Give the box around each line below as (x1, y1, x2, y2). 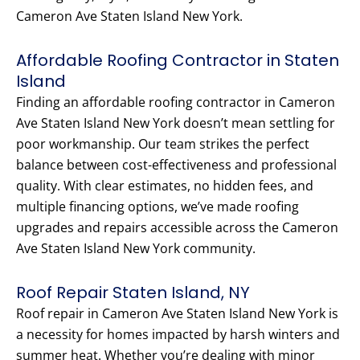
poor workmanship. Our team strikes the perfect (16, 135, 309, 153)
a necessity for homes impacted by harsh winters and (16, 325, 340, 344)
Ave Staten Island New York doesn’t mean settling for (16, 114, 335, 133)
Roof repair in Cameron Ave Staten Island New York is (16, 305, 338, 323)
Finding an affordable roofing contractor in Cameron (16, 93, 335, 112)
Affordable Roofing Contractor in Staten (16, 49, 339, 72)
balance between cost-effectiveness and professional (16, 156, 337, 174)
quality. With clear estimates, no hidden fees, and (16, 177, 313, 195)
